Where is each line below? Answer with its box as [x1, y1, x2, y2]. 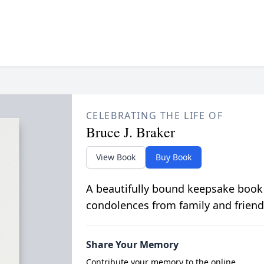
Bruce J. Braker [85, 122, 175, 141]
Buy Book [155, 151, 192, 163]
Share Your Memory [85, 237, 179, 251]
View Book [95, 151, 136, 163]
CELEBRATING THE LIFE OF [85, 108, 223, 122]
